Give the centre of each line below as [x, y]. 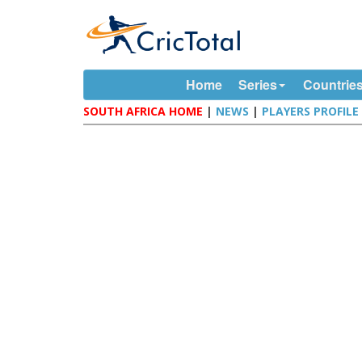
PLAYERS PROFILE [311, 111]
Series [257, 84]
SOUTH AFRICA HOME [143, 111]
